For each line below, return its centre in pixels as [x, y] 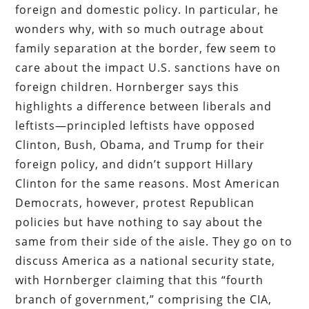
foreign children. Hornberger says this [128, 87]
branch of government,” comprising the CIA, [144, 299]
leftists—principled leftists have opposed [136, 125]
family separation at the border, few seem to [146, 48]
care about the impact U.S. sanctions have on [148, 67]
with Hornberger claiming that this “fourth [140, 280]
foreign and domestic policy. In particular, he [147, 9]
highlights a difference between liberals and [144, 106]
